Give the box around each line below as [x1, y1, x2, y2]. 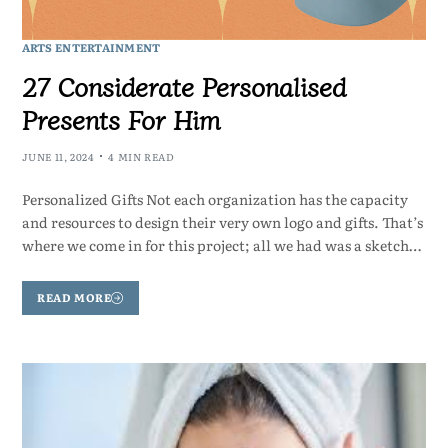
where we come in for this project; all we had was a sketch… [21, 234, 421, 255]
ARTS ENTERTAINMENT [21, 38, 161, 55]
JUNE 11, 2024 [21, 148, 95, 164]
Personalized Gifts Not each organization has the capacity [21, 188, 408, 209]
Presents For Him [21, 99, 220, 137]
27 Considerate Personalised [21, 66, 346, 104]
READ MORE [37, 289, 112, 306]
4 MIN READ [108, 148, 175, 164]
